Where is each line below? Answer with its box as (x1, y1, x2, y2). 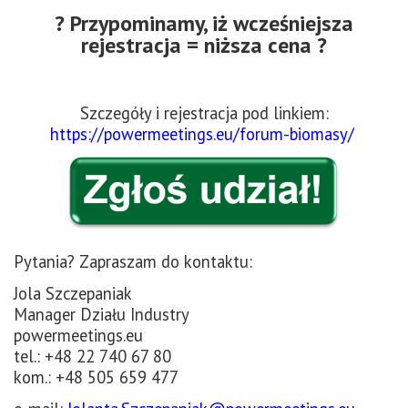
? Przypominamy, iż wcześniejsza (55, 9, 353, 38)
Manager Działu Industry (14, 303, 189, 326)
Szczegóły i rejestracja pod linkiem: (79, 102, 329, 125)
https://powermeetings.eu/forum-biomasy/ (49, 123, 359, 146)
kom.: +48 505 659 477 (14, 366, 178, 389)
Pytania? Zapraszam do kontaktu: (14, 250, 252, 273)
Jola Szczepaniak (14, 282, 132, 305)
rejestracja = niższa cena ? (81, 31, 327, 60)
